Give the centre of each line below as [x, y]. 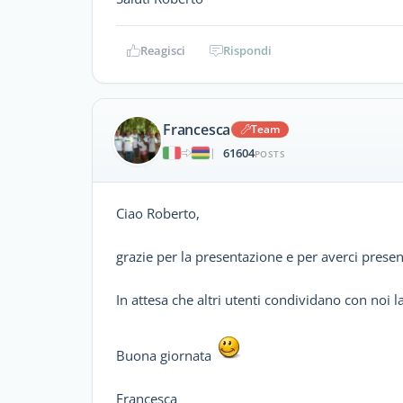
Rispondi [247, 50]
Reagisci [163, 50]
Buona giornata [166, 355]
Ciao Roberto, [158, 213]
